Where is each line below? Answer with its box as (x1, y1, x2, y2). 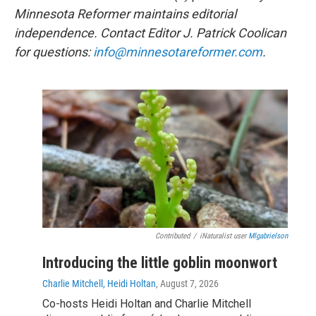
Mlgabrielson (248, 231, 288, 241)
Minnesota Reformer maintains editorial (14, 6, 236, 22)
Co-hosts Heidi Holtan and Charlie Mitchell (42, 296, 251, 310)
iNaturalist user (200, 231, 248, 241)
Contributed (155, 231, 190, 241)
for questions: (14, 44, 93, 60)
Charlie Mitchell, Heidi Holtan (42, 277, 156, 289)
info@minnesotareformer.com (93, 44, 262, 60)
